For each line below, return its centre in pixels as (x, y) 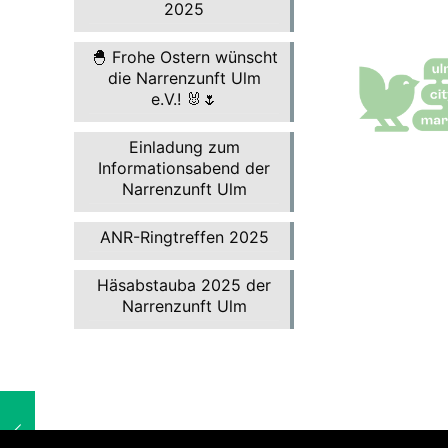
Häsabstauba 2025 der (184, 284)
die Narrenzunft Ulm (184, 77)
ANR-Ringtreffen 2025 (184, 236)
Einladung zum (184, 146)
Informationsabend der (184, 167)
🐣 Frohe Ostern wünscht (184, 56)
